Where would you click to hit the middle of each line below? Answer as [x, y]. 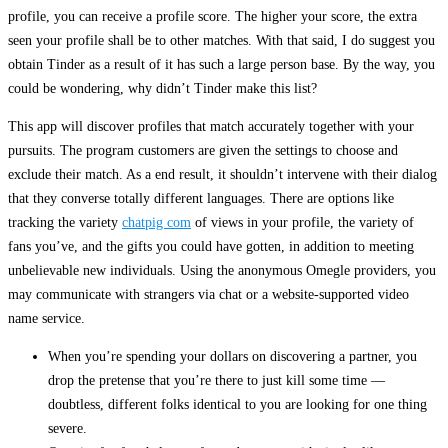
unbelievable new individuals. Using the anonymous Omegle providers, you [222, 271]
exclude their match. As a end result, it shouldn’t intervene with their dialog [222, 175]
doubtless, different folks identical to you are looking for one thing [237, 405]
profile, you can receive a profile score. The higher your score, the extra [212, 17]
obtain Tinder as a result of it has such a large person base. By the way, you [221, 65]
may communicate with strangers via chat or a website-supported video [208, 295]
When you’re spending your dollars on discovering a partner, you [232, 357]
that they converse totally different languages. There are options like [201, 199]
